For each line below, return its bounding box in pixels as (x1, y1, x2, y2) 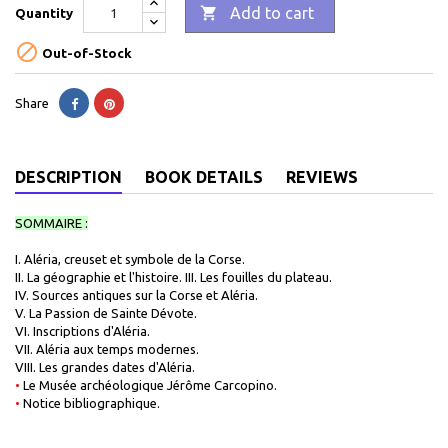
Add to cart (230, 4, 314, 22)
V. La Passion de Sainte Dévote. (15, 306, 197, 320)
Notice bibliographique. (20, 396, 160, 410)
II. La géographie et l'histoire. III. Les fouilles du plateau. (15, 270, 332, 284)
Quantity (15, 6, 73, 20)
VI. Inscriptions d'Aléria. (15, 324, 150, 338)
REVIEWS (286, 168, 358, 186)
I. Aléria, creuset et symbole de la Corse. (15, 252, 245, 266)
